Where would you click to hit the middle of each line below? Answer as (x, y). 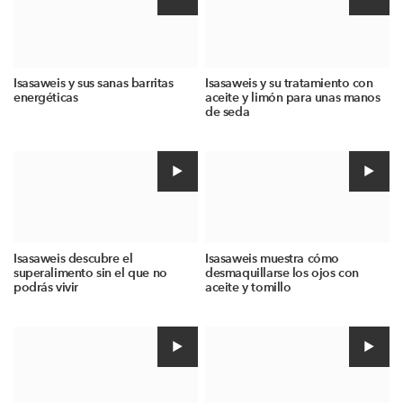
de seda (228, 112)
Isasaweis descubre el (73, 259)
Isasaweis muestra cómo (272, 259)
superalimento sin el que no (90, 273)
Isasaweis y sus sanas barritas (94, 83)
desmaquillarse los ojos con (282, 273)
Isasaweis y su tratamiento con (289, 83)
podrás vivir (46, 288)
